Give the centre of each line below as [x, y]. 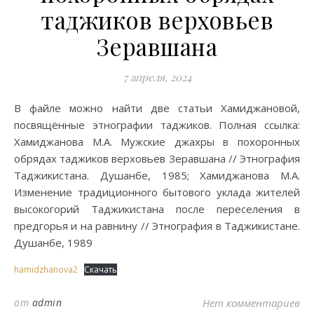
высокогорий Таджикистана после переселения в [157, 209]
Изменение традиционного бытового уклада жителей [157, 192]
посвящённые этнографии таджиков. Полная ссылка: [157, 125]
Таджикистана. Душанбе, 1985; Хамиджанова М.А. [157, 175]
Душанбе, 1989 [53, 243]
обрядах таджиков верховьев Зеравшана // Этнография [157, 158]
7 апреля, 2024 [157, 77]
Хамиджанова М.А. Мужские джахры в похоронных [157, 142]
